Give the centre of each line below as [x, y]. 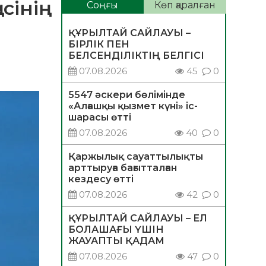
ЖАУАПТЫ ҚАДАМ [116, 241]
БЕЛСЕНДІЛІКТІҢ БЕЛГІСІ [136, 56]
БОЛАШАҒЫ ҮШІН [116, 230]
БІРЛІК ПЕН [99, 45]
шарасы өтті [99, 118]
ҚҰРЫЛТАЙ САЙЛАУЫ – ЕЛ [137, 218]
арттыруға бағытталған [122, 168]
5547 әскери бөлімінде [126, 95]
